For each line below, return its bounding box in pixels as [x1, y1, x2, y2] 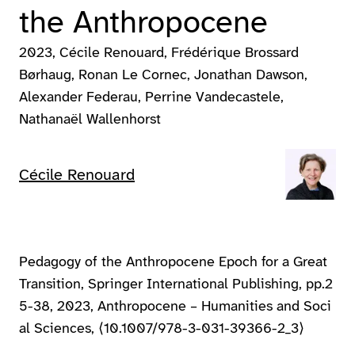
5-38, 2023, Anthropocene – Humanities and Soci [19, 296, 331, 315]
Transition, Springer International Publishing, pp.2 [19, 274, 333, 293]
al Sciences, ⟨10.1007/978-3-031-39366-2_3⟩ [19, 319, 304, 338]
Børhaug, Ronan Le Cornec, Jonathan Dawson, [19, 65, 307, 84]
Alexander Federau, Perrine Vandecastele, [19, 87, 284, 106]
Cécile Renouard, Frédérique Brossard [59, 43, 299, 62]
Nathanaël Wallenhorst [19, 109, 161, 128]
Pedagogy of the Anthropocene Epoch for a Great [19, 252, 327, 271]
